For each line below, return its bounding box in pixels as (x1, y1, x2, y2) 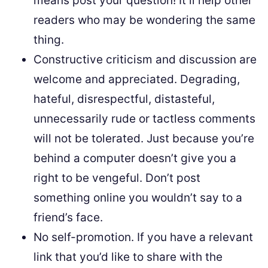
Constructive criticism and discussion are (33, 53, 257, 66)
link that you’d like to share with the (33, 250, 223, 264)
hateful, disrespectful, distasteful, (33, 92, 215, 106)
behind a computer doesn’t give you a (33, 151, 236, 165)
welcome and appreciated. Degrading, (33, 72, 240, 86)
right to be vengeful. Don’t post (33, 171, 200, 185)
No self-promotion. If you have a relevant (33, 230, 253, 244)
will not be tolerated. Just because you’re (33, 132, 254, 145)
